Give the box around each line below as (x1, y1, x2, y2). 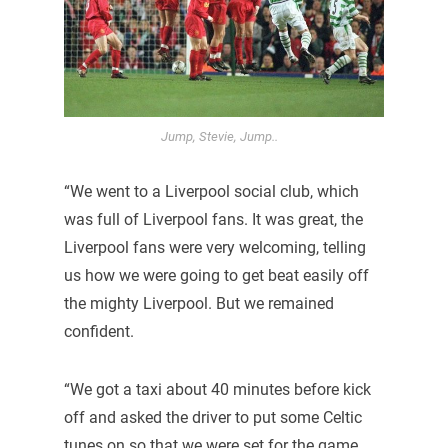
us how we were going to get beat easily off (63, 265, 369, 285)
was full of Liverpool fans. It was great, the (63, 209, 363, 229)
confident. (63, 321, 134, 341)
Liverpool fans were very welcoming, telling (63, 237, 366, 257)
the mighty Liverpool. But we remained (63, 293, 334, 313)
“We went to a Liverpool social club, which (63, 181, 359, 201)
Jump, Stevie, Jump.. (160, 128, 278, 144)
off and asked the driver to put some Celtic (63, 407, 362, 427)
